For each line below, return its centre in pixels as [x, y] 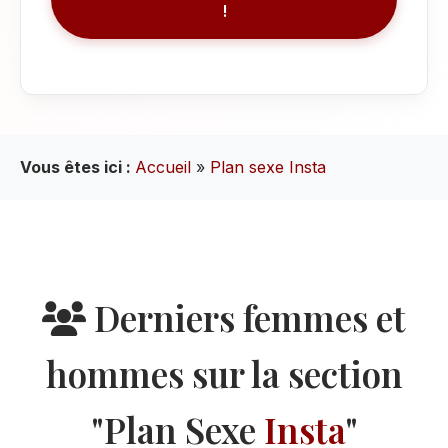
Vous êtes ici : [77, 167]
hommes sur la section [224, 373]
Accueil [163, 167]
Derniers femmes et [246, 317]
